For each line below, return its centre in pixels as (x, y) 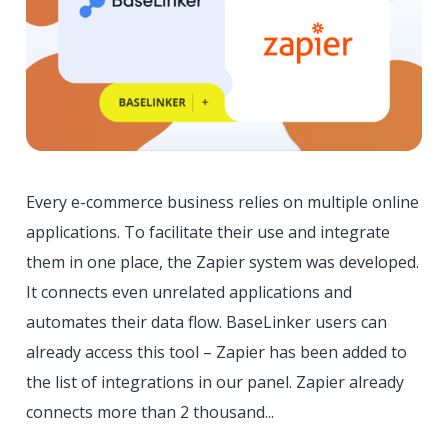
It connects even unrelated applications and (189, 291)
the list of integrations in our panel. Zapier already (215, 381)
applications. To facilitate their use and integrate (208, 231)
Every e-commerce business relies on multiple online (222, 201)
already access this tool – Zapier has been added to (216, 351)
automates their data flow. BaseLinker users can (206, 321)
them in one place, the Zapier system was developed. (222, 261)
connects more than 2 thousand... (150, 411)
